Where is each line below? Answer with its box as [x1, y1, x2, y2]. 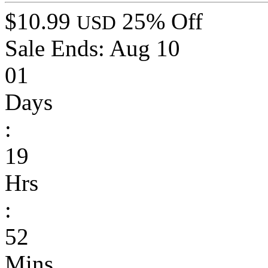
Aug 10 [109, 35, 180, 62]
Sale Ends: [5, 35, 109, 62]
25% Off [122, 8, 203, 35]
